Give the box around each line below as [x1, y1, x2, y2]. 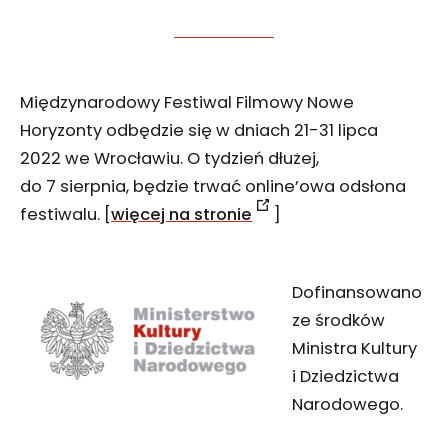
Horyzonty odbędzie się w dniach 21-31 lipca [20, 118, 378, 142]
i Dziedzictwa [291, 364, 399, 388]
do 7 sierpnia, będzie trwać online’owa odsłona [20, 174, 406, 198]
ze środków [291, 308, 385, 332]
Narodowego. [291, 392, 403, 416]
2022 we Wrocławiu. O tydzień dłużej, [20, 146, 319, 170]
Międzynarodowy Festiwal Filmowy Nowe [20, 90, 354, 114]
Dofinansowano [291, 280, 422, 304]
